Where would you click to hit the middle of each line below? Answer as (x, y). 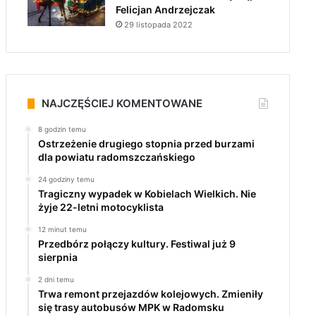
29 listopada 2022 (158, 25)
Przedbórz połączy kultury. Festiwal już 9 (136, 244)
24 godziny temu (66, 179)
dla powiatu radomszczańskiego (116, 157)
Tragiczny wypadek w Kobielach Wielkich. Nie (147, 194)
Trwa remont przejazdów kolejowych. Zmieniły (150, 294)
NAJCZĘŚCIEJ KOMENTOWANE (122, 103)
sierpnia (57, 257)
